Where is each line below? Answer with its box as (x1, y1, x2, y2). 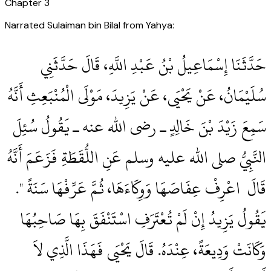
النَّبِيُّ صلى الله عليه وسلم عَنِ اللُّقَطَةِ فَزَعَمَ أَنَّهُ (7, 142, 266, 174)
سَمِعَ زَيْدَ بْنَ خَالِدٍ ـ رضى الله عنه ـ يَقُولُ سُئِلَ (13, 111, 266, 143)
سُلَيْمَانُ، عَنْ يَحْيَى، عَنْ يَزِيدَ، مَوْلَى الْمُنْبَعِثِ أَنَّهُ (7, 80, 266, 112)
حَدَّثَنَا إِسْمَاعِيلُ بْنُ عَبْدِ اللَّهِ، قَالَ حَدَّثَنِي (41, 50, 266, 81)
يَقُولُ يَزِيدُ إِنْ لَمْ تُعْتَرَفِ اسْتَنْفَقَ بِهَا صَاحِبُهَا (21, 204, 266, 235)
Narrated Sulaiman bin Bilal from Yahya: (5, 19, 174, 32)
